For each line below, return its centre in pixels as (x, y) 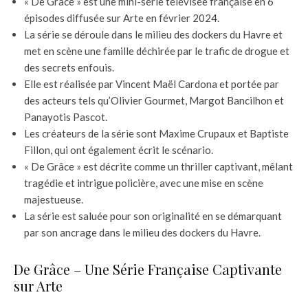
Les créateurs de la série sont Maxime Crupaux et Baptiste (156, 133)
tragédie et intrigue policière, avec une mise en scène (144, 183)
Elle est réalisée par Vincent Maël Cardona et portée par (152, 84)
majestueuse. (54, 199)
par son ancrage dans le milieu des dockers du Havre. (142, 232)
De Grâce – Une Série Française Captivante (148, 269)
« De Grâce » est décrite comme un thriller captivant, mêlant (158, 166)
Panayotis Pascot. (66, 117)
